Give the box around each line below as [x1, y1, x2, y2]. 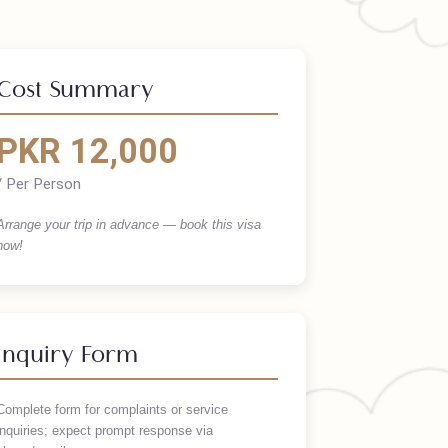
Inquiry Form [43, 382, 193, 412]
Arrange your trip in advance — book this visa [43, 252, 323, 268]
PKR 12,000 [43, 161, 235, 204]
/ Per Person [43, 207, 133, 227]
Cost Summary [43, 103, 210, 134]
